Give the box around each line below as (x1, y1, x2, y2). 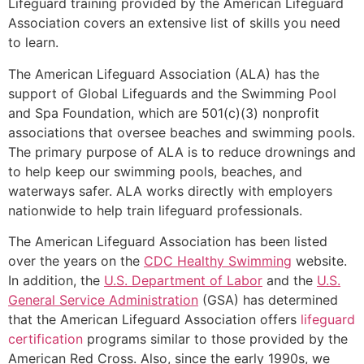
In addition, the (8, 272, 104, 289)
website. (292, 253, 347, 270)
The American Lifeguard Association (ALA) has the (8, 65, 319, 82)
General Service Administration (8, 292, 198, 309)
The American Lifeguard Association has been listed (8, 233, 327, 250)
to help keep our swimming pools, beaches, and (8, 162, 302, 180)
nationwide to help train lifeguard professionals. (8, 201, 302, 219)
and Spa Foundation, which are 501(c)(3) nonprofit (8, 104, 319, 121)
